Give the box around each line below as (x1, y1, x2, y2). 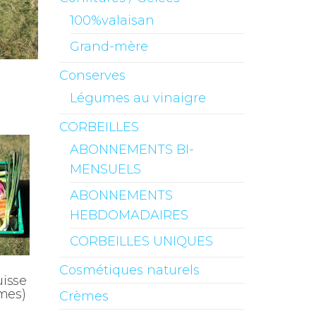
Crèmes (59, 288, 109, 304)
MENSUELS (69, 162, 141, 177)
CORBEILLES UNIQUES (69, 233, 213, 249)
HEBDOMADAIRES (69, 207, 188, 223)
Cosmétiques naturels (59, 262, 200, 278)
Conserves (59, 68, 126, 83)
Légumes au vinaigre (69, 90, 206, 106)
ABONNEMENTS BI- (69, 142, 194, 157)
